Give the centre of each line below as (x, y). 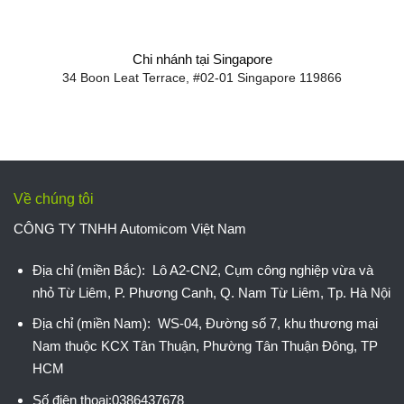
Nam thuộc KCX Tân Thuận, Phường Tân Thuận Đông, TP (205, 346)
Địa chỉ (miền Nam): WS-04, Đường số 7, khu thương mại (205, 324)
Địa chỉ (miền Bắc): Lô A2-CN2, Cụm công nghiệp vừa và (202, 270)
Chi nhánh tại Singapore (202, 59)
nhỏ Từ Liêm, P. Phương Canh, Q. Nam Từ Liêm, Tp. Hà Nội (211, 292)
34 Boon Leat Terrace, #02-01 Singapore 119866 (202, 78)
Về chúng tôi (54, 198)
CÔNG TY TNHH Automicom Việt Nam (130, 228)
